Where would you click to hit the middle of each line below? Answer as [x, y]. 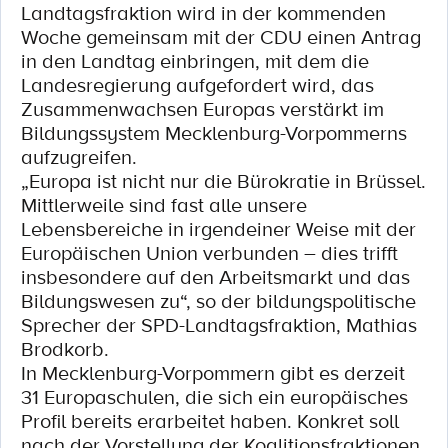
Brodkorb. [65, 349]
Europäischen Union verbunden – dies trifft [209, 253]
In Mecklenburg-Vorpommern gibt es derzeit [213, 373]
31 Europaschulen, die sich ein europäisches [214, 397]
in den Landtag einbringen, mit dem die [195, 61]
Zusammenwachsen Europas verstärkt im [202, 109]
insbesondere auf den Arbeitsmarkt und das [215, 277]
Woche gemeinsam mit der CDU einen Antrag [221, 37]
